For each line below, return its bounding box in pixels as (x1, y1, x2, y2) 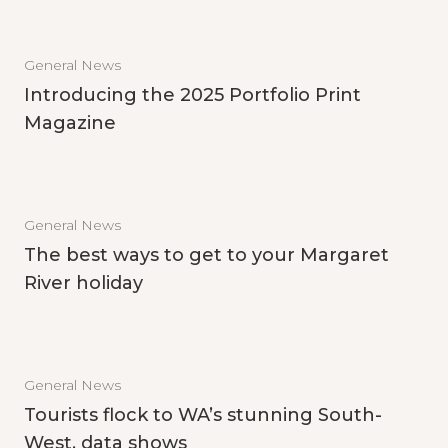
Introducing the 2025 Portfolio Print (24, 84, 361, 106)
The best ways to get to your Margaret (24, 244, 389, 266)
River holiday (24, 272, 143, 294)
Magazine (24, 112, 116, 134)
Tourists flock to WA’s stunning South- (24, 404, 382, 426)
